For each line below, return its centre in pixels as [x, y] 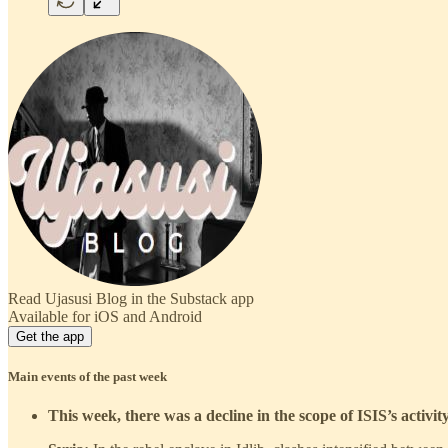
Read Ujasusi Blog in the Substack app [131, 298]
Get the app [50, 336]
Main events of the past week [87, 376]
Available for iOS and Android [105, 316]
